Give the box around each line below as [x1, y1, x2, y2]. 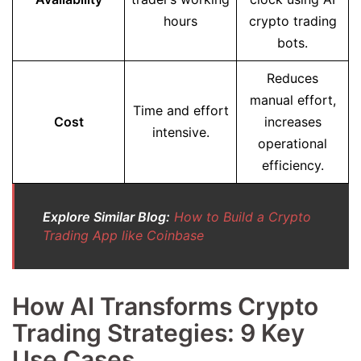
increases [263, 114, 322, 130]
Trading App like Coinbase [43, 227, 204, 243]
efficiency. [261, 157, 324, 173]
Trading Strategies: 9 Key [12, 318, 305, 347]
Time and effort [132, 102, 229, 118]
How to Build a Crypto [174, 209, 311, 225]
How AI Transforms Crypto [12, 292, 318, 321]
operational [258, 135, 327, 151]
